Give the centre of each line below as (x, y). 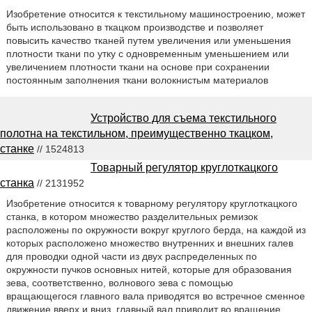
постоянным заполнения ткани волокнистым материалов (137, 80)
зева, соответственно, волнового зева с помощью (119, 283)
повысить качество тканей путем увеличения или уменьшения (148, 41)
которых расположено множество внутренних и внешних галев (149, 243)
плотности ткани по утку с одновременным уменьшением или (147, 54)
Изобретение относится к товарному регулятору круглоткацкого (151, 204)
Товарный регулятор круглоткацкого (184, 168)
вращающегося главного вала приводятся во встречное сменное (155, 296)
